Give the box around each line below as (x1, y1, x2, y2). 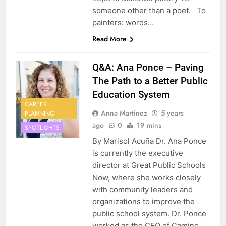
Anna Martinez (100, 108, 147, 119)
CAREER (25, 99, 47, 109)
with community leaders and (92, 185, 193, 195)
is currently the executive (92, 148, 183, 158)
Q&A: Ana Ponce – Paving (92, 62, 204, 74)
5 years (160, 108, 184, 119)
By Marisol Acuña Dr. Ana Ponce (92, 136, 206, 146)
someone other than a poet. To (92, 6, 206, 16)
